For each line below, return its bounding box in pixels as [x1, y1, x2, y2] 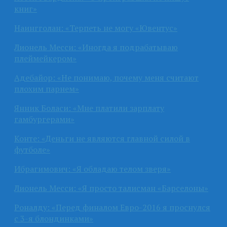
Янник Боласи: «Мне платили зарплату [14, 102, 164, 113]
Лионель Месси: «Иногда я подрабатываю [14, 41, 178, 53]
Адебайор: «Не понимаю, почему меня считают [14, 71, 199, 83]
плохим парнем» [14, 83, 79, 94]
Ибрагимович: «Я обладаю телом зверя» [14, 163, 171, 174]
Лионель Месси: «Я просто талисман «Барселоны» [14, 182, 208, 194]
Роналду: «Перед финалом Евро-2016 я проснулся [14, 201, 210, 213]
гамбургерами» [14, 113, 74, 125]
